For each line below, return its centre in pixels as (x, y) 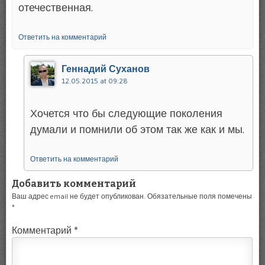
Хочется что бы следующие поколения (126, 113)
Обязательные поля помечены (200, 196)
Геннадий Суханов (106, 68)
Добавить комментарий (74, 183)
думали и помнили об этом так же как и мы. (137, 129)
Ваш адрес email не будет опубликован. (79, 196)
